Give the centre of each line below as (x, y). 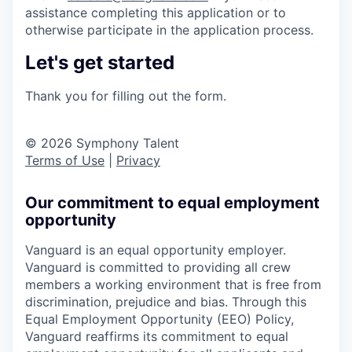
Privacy (138, 160)
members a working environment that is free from (173, 284)
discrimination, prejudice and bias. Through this (166, 301)
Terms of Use (65, 160)
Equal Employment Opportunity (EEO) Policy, (159, 319)
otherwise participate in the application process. (169, 30)
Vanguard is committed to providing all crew (158, 267)
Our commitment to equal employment (172, 202)
